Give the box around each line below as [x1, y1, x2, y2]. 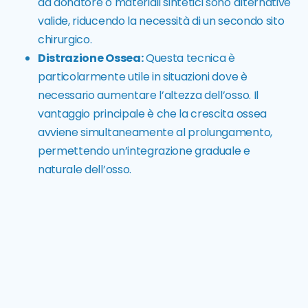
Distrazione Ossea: [38, 50, 144, 67]
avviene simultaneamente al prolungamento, [38, 124, 272, 141]
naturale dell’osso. [38, 162, 131, 178]
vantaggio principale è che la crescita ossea [38, 106, 267, 122]
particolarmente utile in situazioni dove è [38, 69, 247, 85]
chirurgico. [38, 32, 92, 48]
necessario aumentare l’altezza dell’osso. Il [38, 87, 258, 104]
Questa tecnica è [143, 50, 235, 67]
